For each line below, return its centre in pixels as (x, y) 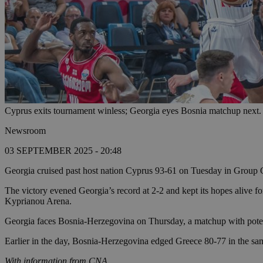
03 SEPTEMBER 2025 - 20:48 (63, 151)
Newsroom (25, 131)
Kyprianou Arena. (38, 201)
